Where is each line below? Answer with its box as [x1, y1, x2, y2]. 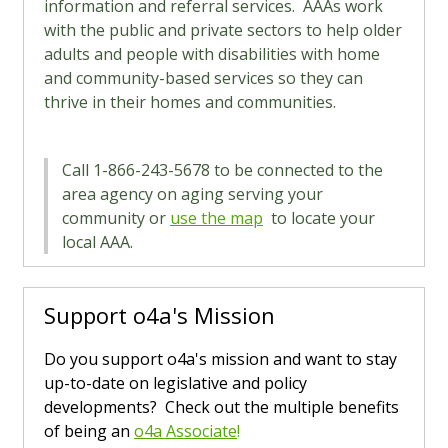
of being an [44, 420, 134, 442]
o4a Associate [134, 420, 237, 442]
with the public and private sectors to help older [44, 19, 402, 41]
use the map [170, 207, 263, 229]
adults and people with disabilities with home [44, 43, 380, 65]
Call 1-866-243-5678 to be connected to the [62, 159, 383, 181]
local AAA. [62, 231, 133, 253]
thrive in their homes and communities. [44, 91, 336, 113]
